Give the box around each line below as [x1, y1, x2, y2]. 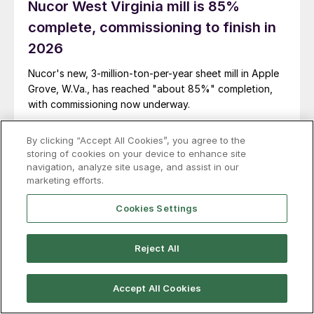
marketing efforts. [27, 175, 104, 186]
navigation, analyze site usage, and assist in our [27, 161, 240, 172]
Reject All [134, 243, 180, 254]
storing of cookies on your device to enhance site [27, 148, 247, 159]
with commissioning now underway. [28, 98, 190, 111]
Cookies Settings [116, 203, 198, 214]
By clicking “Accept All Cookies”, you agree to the [27, 135, 246, 146]
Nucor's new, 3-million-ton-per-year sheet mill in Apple [28, 67, 279, 80]
